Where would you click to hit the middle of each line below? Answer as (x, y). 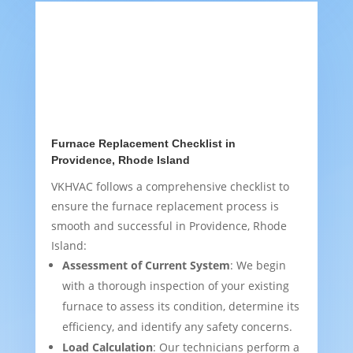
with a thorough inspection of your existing (175, 286)
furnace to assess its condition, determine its (180, 307)
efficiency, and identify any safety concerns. (177, 327)
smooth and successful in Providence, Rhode (169, 226)
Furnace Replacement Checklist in (143, 144)
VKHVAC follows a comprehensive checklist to (170, 187)
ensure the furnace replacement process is (165, 206)
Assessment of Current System (146, 266)
